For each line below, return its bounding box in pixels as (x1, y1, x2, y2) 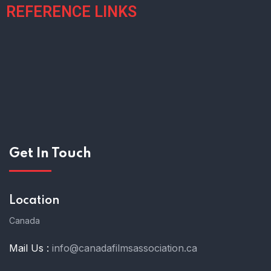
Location (9, 195, 60, 207)
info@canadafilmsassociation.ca (52, 242, 197, 255)
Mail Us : (9, 242, 49, 255)
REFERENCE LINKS (6, 3, 137, 21)
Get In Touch (9, 147, 91, 161)
